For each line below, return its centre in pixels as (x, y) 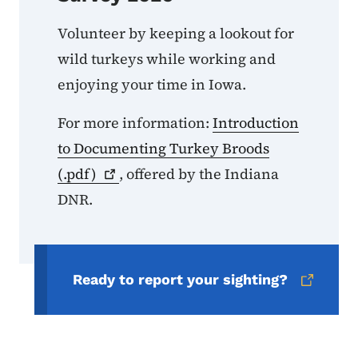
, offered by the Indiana (199, 174)
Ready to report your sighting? (180, 280)
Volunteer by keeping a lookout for (176, 34)
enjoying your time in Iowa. (153, 85)
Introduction (256, 123)
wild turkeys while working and (167, 59)
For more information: (135, 123)
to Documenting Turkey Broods (163, 149)
